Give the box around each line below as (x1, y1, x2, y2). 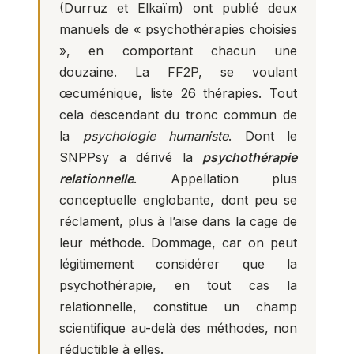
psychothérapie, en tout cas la (59, 277, 297, 293)
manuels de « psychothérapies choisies (59, 21, 297, 37)
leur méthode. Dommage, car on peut (59, 235, 297, 250)
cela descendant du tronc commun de (59, 107, 297, 122)
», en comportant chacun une (59, 43, 297, 58)
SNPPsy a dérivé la (59, 149, 202, 165)
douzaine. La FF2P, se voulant (59, 64, 297, 80)
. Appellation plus (134, 171, 297, 186)
